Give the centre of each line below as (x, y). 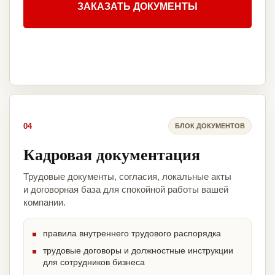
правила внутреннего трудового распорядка (132, 234)
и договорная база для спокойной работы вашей (126, 190)
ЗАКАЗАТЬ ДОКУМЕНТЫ (137, 7)
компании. (45, 203)
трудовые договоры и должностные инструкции (138, 251)
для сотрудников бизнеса (94, 262)
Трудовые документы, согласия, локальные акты (127, 177)
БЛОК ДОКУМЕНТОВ (210, 126)
